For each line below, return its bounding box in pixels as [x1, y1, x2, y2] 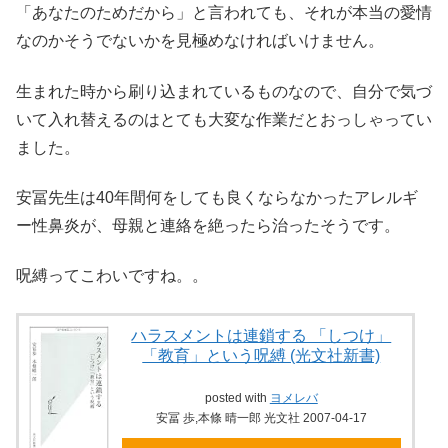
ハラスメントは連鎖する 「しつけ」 [131, 326, 392, 344]
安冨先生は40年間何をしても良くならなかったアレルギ [16, 188, 418, 206]
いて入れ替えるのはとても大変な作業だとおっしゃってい [16, 110, 432, 128]
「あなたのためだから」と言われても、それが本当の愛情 [16, 4, 432, 22]
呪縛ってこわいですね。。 [16, 267, 208, 285]
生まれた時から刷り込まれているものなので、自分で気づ [16, 82, 432, 100]
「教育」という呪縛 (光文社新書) [142, 346, 381, 364]
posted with [204, 391, 270, 406]
